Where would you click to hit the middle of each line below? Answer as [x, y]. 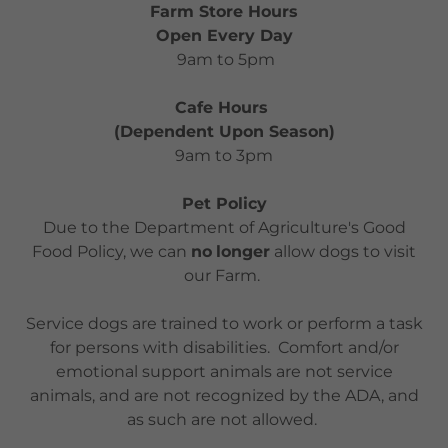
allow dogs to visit [343, 251]
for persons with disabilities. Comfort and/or [224, 347]
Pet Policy [224, 203]
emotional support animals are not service [224, 371]
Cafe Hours [224, 107]
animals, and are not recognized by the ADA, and [224, 395]
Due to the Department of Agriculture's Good [224, 227]
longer [243, 251]
